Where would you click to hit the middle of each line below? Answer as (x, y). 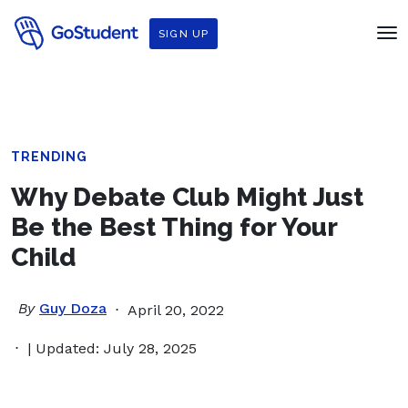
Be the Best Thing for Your (174, 227)
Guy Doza (73, 308)
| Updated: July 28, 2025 (112, 348)
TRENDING (49, 157)
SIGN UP (184, 34)
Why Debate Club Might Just (187, 197)
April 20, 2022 (176, 310)
